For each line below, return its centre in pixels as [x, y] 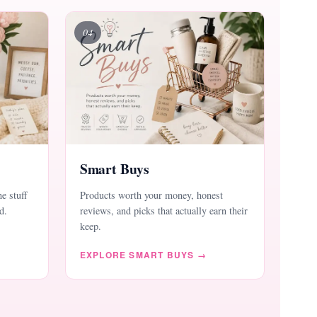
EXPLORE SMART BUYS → [143, 255]
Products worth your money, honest [151, 195]
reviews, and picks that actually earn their [163, 211]
